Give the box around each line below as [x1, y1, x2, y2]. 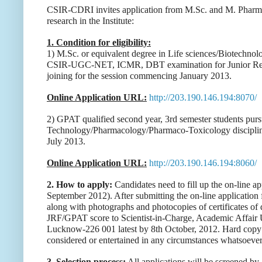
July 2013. [47, 136, 85, 146]
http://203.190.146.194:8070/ [149, 92, 257, 102]
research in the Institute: [47, 15, 134, 26]
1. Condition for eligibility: [47, 37, 151, 47]
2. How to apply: [47, 179, 112, 189]
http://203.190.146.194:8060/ [149, 157, 257, 168]
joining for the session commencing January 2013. [47, 70, 232, 81]
